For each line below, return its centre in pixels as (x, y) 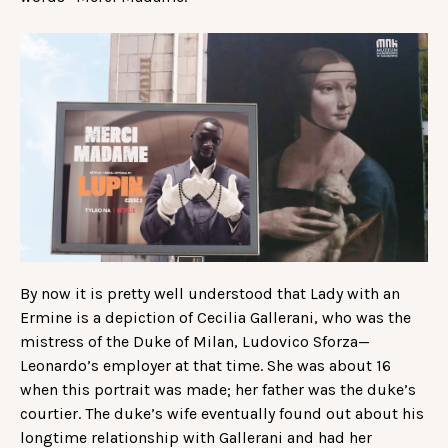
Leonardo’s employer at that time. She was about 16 (205, 366)
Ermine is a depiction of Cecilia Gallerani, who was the (215, 318)
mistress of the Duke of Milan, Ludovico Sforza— (195, 342)
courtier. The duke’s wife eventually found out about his (222, 414)
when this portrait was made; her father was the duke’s (218, 390)
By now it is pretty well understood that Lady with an (210, 294)
